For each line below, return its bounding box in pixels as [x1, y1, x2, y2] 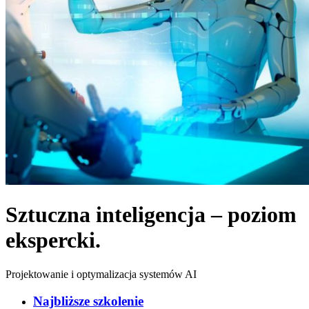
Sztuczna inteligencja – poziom [6, 202, 297, 228]
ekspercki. [6, 228, 101, 253]
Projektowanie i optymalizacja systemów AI [6, 268, 197, 280]
